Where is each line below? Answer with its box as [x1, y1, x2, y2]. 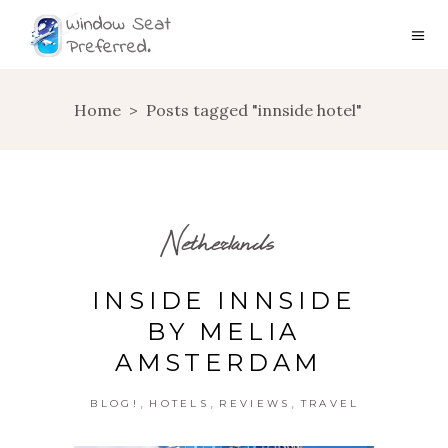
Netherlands [160, 217, 274, 266]
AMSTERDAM [114, 348, 333, 377]
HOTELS [149, 397, 210, 410]
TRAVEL [300, 397, 360, 410]
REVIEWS [219, 397, 291, 410]
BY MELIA [146, 317, 302, 346]
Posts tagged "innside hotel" [146, 100, 362, 121]
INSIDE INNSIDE [92, 286, 356, 315]
